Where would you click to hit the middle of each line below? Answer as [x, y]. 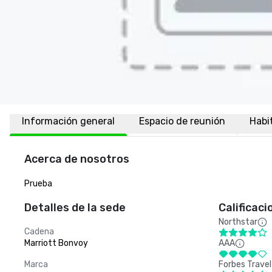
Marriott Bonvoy [56, 243]
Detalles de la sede [75, 208]
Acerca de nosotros [77, 159]
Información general [68, 121]
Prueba [38, 184]
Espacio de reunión [182, 121]
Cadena [39, 232]
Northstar [238, 222]
